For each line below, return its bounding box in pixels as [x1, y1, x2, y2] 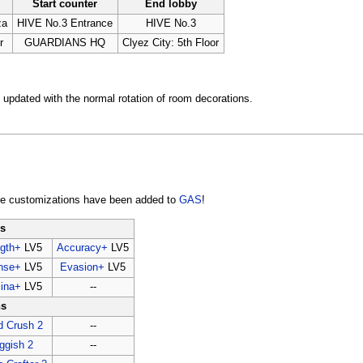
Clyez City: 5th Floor [122, 36, 220, 49]
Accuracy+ [57, 241, 109, 254]
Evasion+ [60, 261, 105, 273]
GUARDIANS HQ [24, 36, 106, 49]
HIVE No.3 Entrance [17, 17, 113, 29]
